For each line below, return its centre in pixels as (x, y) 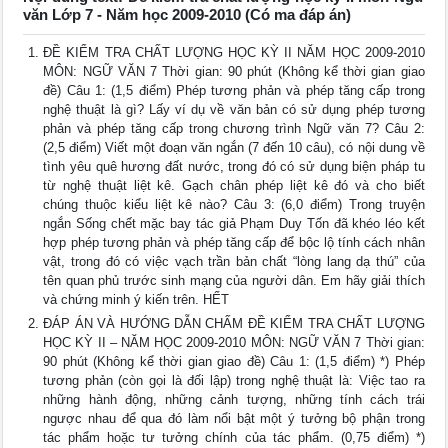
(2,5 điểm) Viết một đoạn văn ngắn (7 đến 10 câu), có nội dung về (234, 148)
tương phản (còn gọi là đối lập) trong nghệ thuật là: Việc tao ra (234, 381)
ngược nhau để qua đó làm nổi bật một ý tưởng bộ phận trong (234, 419)
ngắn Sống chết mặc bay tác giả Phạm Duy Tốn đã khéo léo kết (234, 224)
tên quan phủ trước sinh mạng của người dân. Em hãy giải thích (234, 281)
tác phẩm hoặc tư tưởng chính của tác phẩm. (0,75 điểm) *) (234, 438)
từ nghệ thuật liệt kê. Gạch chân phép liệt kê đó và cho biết (234, 186)
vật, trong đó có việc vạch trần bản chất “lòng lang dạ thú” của (234, 262)
